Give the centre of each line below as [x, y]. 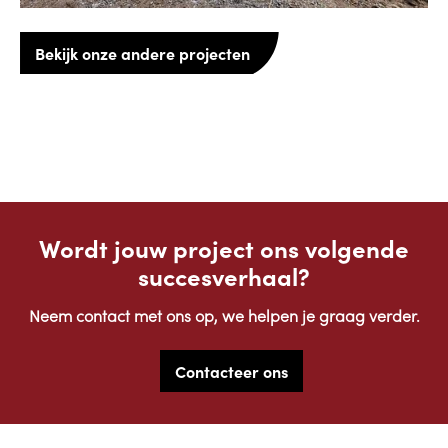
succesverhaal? [224, 276]
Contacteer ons [231, 371]
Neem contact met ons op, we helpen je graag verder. [224, 318]
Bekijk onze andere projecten [142, 53]
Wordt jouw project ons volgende [224, 248]
